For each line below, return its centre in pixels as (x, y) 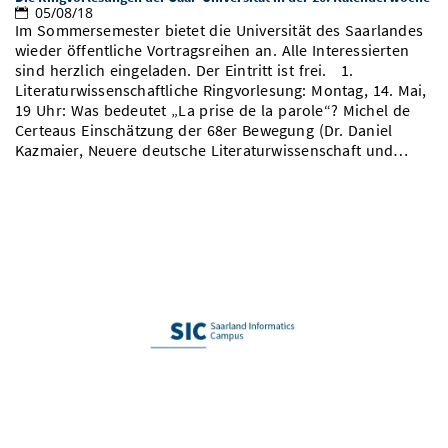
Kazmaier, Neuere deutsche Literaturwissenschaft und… (212, 150)
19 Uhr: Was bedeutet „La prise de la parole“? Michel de (213, 110)
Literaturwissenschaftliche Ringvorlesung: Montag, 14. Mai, (221, 90)
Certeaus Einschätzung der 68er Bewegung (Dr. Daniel (204, 130)
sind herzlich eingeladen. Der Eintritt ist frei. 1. (184, 70)
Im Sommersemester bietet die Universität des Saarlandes (219, 30)
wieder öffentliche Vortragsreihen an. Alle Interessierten (212, 50)
